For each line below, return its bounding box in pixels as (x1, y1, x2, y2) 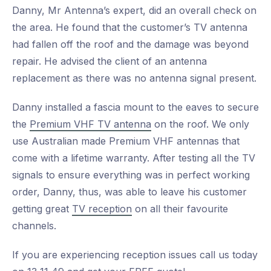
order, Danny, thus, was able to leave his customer (12, 186, 247, 198)
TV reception (72, 203, 132, 215)
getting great (12, 203, 72, 215)
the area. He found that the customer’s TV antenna (12, 21, 247, 34)
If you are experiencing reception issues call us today (12, 249, 258, 261)
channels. (12, 220, 56, 232)
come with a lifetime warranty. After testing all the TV (12, 152, 255, 165)
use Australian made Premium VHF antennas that (12, 135, 240, 148)
